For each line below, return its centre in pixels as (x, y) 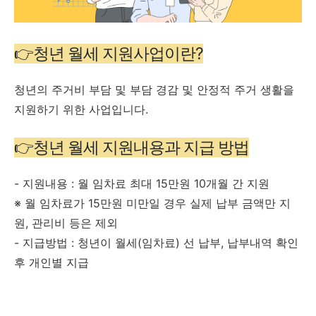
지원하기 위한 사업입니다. (81, 109)
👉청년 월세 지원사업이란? (109, 53)
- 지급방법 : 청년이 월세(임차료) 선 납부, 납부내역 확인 (156, 242)
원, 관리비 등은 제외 (66, 223)
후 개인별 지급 (51, 262)
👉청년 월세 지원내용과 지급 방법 (132, 147)
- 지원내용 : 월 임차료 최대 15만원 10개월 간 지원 (142, 183)
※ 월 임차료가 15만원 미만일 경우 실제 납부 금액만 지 (152, 203)
